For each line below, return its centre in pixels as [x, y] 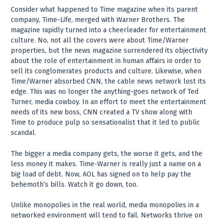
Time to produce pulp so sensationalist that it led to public [106, 123]
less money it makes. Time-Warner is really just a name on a [106, 164]
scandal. [24, 133]
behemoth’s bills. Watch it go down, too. [75, 184]
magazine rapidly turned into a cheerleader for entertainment [109, 30]
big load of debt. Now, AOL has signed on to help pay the [101, 174]
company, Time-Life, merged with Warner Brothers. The [98, 20]
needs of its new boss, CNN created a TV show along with [102, 112]
